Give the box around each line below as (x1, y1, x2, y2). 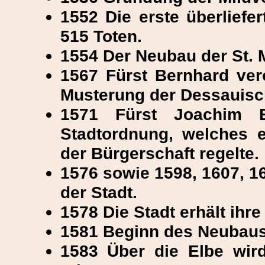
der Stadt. (60, 183, 137, 202)
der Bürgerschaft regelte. (60, 144, 259, 163)
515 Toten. (60, 27, 142, 46)
